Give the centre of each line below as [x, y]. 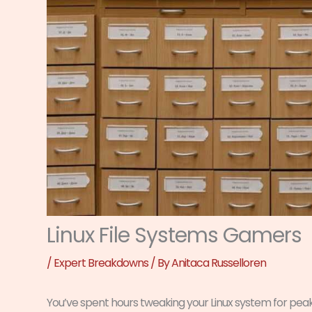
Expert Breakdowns [101, 263]
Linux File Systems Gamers [174, 235]
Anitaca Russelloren [219, 263]
